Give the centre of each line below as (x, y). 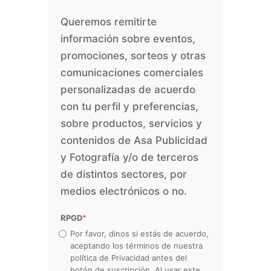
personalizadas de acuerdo (128, 89)
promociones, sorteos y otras (133, 55)
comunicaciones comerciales (132, 72)
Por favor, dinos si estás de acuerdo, (139, 233)
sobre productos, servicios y (131, 123)
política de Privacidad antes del (129, 257)
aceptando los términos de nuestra (136, 245)
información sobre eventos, (128, 38)
